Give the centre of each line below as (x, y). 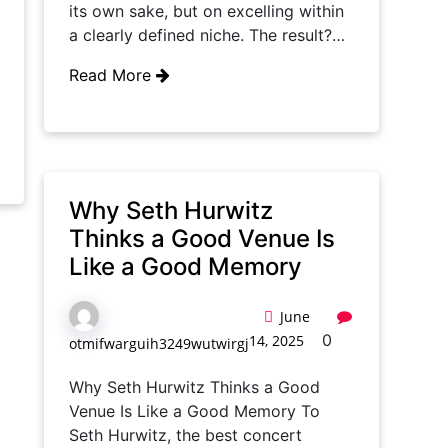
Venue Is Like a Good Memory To (194, 411)
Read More (112, 75)
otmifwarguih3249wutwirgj (159, 343)
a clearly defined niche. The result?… (207, 35)
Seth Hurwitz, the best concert (185, 435)
